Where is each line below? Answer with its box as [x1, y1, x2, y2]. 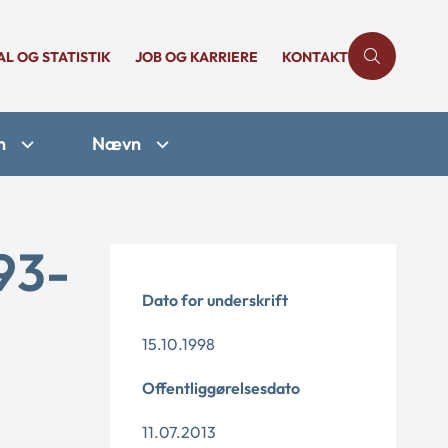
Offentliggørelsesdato [142, 378, 300, 398]
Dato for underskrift [142, 290, 288, 310]
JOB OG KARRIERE [135, 48, 258, 66]
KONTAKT [282, 48, 348, 66]
